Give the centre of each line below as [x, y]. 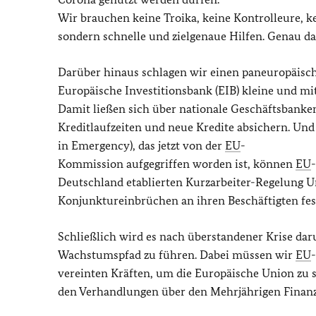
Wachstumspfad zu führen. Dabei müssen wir [177, 255]
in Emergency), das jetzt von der [141, 145]
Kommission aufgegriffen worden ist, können [177, 164]
